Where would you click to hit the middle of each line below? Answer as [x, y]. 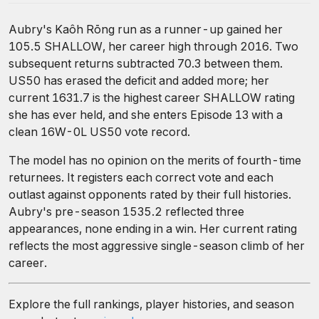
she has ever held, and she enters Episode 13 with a [146, 115]
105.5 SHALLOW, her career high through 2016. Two [153, 46]
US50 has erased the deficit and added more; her [139, 80]
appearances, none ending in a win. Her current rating [153, 229]
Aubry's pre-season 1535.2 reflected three [126, 211]
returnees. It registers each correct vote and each [141, 177]
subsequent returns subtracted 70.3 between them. [146, 63]
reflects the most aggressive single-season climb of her [157, 246]
